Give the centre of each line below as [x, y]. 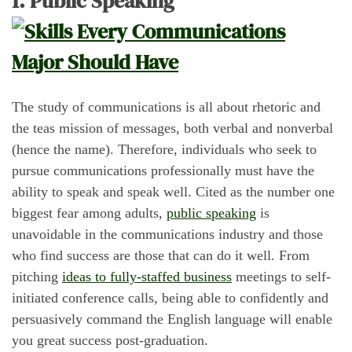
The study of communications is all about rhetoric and [166, 106]
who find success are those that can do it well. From [161, 255]
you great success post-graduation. [110, 340]
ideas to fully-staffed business [147, 276]
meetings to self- [281, 276]
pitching [37, 276]
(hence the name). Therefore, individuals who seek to [164, 149]
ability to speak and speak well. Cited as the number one [173, 191]
